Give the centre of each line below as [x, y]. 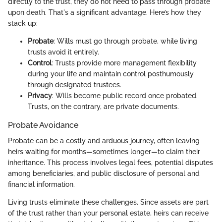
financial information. [41, 184]
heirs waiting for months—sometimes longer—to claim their [104, 152]
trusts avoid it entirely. [63, 52]
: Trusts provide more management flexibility [124, 63]
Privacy [40, 95]
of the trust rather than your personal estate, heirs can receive [108, 213]
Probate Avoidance [43, 125]
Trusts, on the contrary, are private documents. [103, 106]
